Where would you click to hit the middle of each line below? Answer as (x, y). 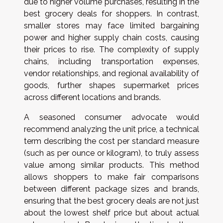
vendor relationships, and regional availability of (111, 73)
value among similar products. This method (111, 165)
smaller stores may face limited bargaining (111, 25)
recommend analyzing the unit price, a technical (111, 129)
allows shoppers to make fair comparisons (111, 177)
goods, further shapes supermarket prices (111, 85)
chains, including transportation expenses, (111, 61)
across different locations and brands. (92, 97)
